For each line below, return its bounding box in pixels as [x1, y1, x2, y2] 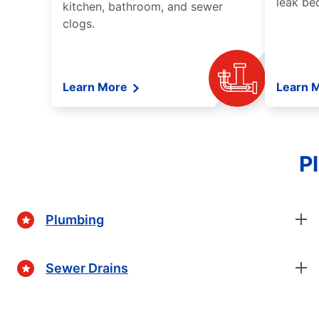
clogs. [63, 16, 95, 31]
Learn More [63, 80, 130, 95]
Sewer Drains [46, 260, 128, 276]
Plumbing [46, 211, 104, 227]
